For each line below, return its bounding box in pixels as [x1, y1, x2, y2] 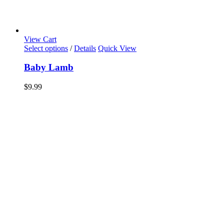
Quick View [98, 43, 136, 52]
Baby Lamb [24, 62, 73, 73]
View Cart [24, 34, 56, 43]
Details [74, 43, 96, 52]
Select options [24, 43, 68, 52]
